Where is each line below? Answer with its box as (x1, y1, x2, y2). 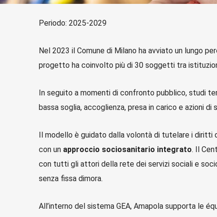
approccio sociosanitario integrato (63, 145, 192, 154)
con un (39, 145, 63, 154)
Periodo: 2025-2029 (39, 18, 107, 28)
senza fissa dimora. (39, 174, 103, 183)
